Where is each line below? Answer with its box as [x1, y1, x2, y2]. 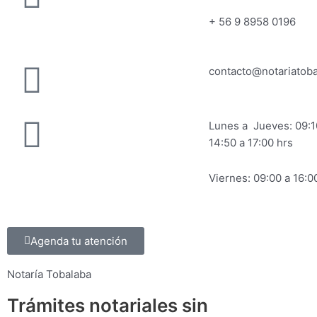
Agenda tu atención [30, 234, 127, 248]
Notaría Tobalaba [7, 267, 91, 281]
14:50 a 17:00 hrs [209, 136, 293, 149]
